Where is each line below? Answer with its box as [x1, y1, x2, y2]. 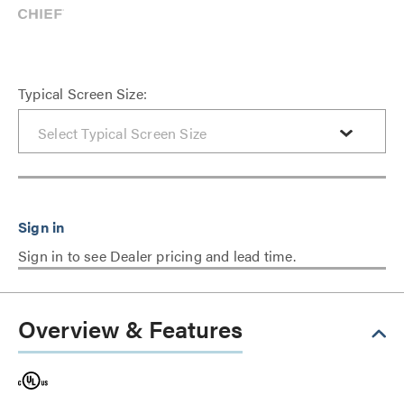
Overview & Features [18, 312, 243, 345]
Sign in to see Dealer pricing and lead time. [18, 245, 296, 266]
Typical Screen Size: [18, 83, 147, 104]
